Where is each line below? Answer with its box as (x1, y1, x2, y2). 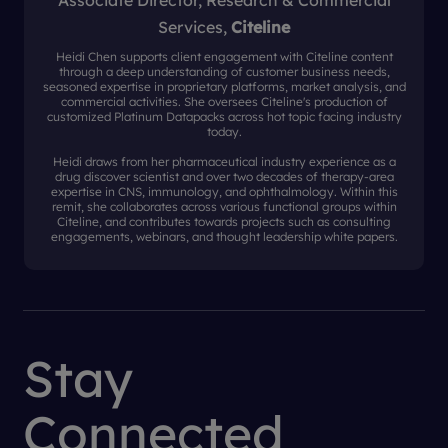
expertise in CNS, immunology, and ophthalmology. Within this (50, 184, 398, 199)
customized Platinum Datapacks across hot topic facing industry (46, 109, 402, 124)
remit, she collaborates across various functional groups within (51, 199, 397, 214)
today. (206, 124, 242, 139)
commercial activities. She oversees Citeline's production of (60, 94, 388, 109)
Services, (158, 17, 231, 37)
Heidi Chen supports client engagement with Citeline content (55, 49, 393, 64)
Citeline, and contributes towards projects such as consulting (57, 214, 391, 229)
